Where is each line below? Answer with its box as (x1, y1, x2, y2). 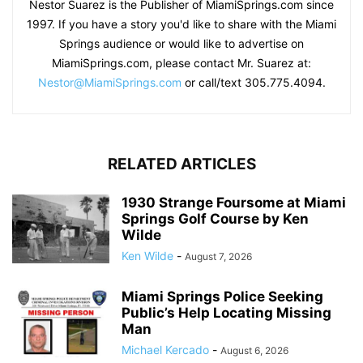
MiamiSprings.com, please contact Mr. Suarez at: (52, 55, 311, 70)
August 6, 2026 (220, 344, 288, 357)
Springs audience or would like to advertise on (59, 36, 304, 50)
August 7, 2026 (185, 250, 252, 263)
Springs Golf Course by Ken (122, 210, 309, 227)
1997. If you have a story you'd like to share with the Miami (27, 16, 336, 31)
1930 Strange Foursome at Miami (122, 194, 346, 211)
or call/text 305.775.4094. (181, 75, 326, 89)
